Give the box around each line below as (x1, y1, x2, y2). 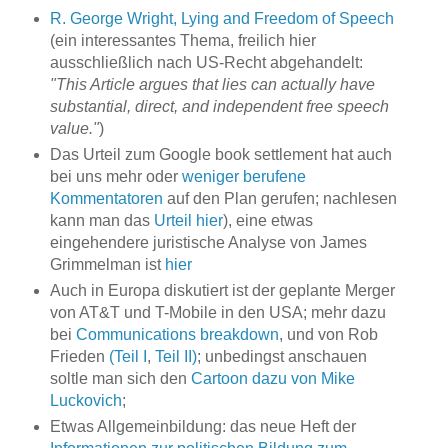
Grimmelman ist (49, 256, 165, 274)
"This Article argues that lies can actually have (49, 76, 375, 94)
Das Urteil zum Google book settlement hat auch (49, 146, 392, 164)
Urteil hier (153, 212, 223, 230)
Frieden (49, 348, 109, 366)
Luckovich (49, 392, 122, 410)
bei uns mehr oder (49, 168, 182, 186)
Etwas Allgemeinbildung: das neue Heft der (49, 418, 356, 436)
